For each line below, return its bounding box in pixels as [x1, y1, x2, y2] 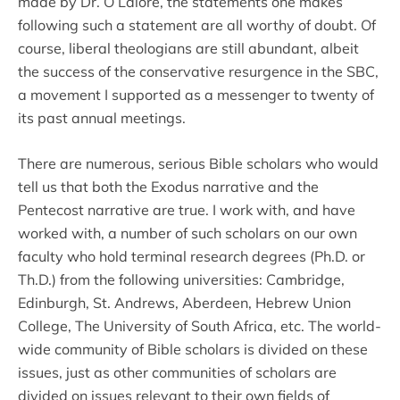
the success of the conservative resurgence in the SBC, [18, 62, 379, 80]
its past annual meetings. [18, 108, 186, 127]
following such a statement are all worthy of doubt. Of [18, 15, 376, 34]
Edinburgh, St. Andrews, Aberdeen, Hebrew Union [18, 293, 351, 312]
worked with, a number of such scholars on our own [18, 223, 357, 242]
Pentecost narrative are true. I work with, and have [18, 200, 355, 219]
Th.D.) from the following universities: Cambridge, [18, 270, 345, 288]
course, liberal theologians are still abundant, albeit [18, 38, 359, 57]
